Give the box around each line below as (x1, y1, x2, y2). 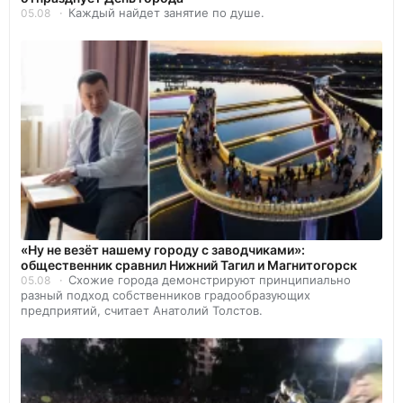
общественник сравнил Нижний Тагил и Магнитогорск (21, 256, 357, 273)
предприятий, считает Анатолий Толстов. (21, 302, 263, 318)
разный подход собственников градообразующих (21, 287, 310, 302)
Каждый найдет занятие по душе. (68, 4, 264, 20)
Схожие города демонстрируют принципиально (68, 272, 351, 287)
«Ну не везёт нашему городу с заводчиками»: (21, 241, 305, 257)
